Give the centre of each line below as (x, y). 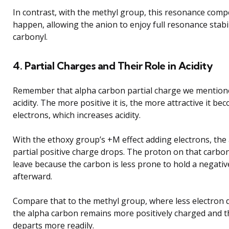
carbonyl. (30, 37)
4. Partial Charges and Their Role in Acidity (113, 66)
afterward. (32, 177)
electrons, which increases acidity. (77, 115)
